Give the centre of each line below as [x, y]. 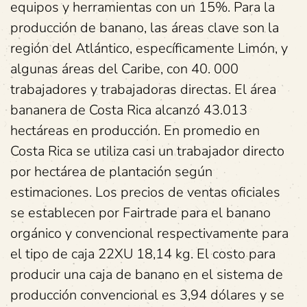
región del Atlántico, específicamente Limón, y [149, 48]
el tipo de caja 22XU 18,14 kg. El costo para [143, 254]
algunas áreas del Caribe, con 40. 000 [124, 69]
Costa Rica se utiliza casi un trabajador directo [147, 151]
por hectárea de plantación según [111, 172]
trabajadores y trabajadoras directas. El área [143, 89]
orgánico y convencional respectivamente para [149, 233]
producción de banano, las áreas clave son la [145, 28]
